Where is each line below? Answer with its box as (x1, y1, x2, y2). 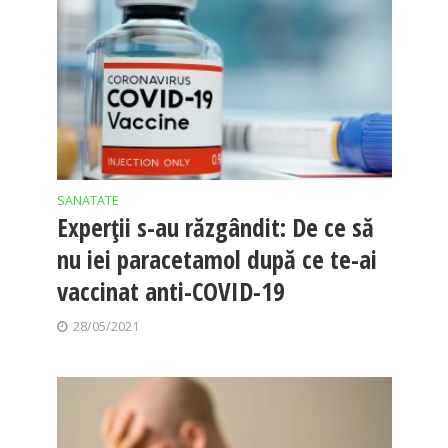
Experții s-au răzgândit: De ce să (56, 209, 374, 244)
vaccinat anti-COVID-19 (56, 273, 285, 308)
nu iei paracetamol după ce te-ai (56, 241, 377, 276)
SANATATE (56, 191, 119, 209)
